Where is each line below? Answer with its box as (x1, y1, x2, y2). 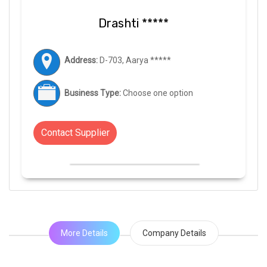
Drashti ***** (98, 16, 169, 31)
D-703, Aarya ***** (98, 55, 171, 66)
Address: (64, 55, 98, 66)
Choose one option (121, 88, 193, 98)
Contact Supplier (41, 127, 110, 139)
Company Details (142, 228, 206, 238)
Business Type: (64, 88, 121, 98)
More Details (61, 228, 108, 238)
